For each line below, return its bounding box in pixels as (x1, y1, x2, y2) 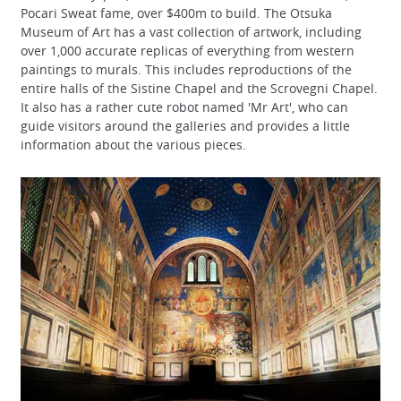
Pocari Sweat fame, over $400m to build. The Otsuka (21, 4, 332, 21)
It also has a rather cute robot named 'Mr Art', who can (21, 98, 348, 115)
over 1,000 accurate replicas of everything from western (21, 41, 354, 59)
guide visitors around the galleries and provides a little (21, 116, 350, 134)
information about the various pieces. (21, 135, 246, 153)
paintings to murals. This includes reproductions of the (21, 60, 352, 78)
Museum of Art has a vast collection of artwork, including (21, 22, 362, 40)
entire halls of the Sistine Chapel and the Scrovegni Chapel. (21, 79, 378, 97)
